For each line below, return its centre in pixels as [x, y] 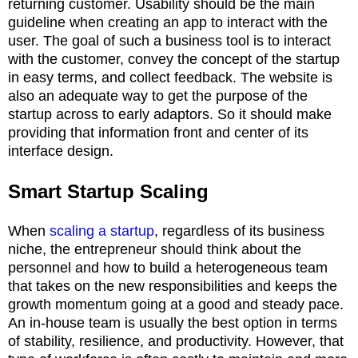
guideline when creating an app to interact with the [168, 22]
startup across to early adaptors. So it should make [170, 114]
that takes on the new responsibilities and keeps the [173, 286]
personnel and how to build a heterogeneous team [168, 267]
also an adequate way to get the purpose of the [158, 95]
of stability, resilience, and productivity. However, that [176, 341]
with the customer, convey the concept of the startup [174, 59]
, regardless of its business [239, 231]
